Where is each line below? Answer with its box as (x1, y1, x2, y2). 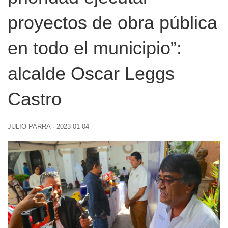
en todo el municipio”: (8, 37, 182, 59)
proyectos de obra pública (8, 12, 217, 33)
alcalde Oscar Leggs (8, 63, 175, 84)
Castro (8, 88, 62, 109)
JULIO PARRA (8, 122, 50, 130)
